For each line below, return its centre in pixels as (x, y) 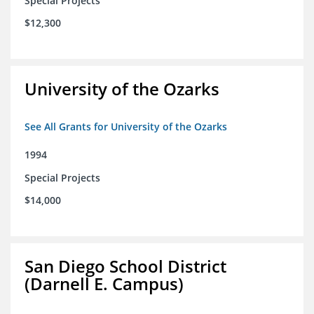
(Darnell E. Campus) (104, 284)
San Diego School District (125, 266)
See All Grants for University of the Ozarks (126, 127)
